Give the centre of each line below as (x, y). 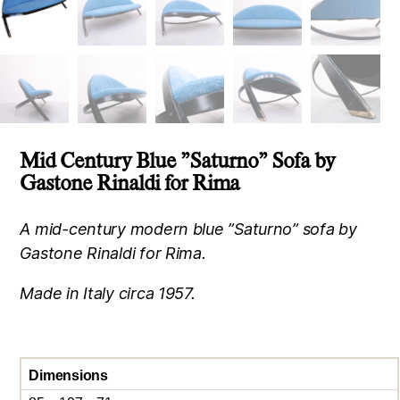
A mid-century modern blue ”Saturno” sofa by (188, 229)
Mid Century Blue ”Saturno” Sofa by (178, 160)
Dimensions (68, 375)
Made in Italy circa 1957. (108, 293)
